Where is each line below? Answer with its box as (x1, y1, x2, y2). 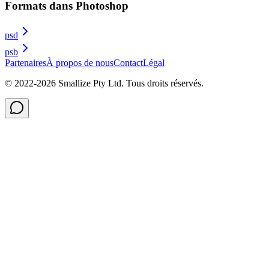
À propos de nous (46, 57, 113, 68)
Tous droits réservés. (126, 77, 204, 88)
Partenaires (5, 57, 46, 68)
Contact (113, 57, 143, 68)
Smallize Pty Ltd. (56, 77, 126, 88)
